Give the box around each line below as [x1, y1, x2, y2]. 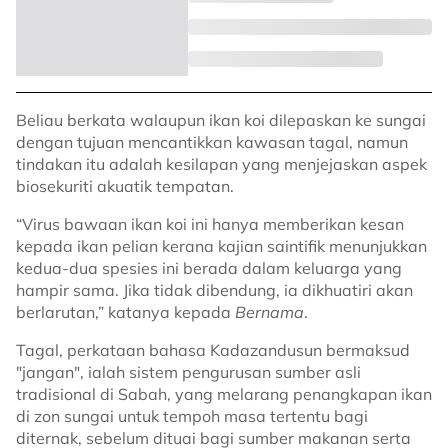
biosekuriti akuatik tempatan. [16, 176, 234, 196]
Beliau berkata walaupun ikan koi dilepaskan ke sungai [16, 110, 426, 130]
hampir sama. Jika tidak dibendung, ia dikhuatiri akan [16, 280, 413, 300]
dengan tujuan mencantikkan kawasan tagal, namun [16, 132, 408, 152]
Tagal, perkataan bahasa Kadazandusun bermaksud [16, 340, 410, 360]
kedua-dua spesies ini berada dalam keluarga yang [16, 258, 402, 278]
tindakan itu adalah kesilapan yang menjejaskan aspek [16, 154, 427, 174]
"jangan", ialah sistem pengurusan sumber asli [16, 362, 361, 382]
